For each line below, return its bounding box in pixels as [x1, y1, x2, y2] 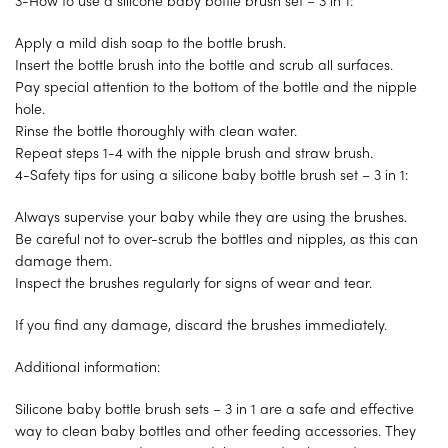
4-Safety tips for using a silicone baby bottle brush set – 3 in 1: [15, 169, 408, 183]
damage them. [15, 255, 112, 269]
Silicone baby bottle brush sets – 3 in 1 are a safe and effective [15, 403, 414, 417]
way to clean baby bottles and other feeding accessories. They [15, 425, 416, 439]
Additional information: [15, 361, 160, 375]
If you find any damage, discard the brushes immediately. [15, 319, 387, 333]
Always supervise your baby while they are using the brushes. [15, 211, 407, 225]
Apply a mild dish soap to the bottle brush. [15, 37, 286, 51]
